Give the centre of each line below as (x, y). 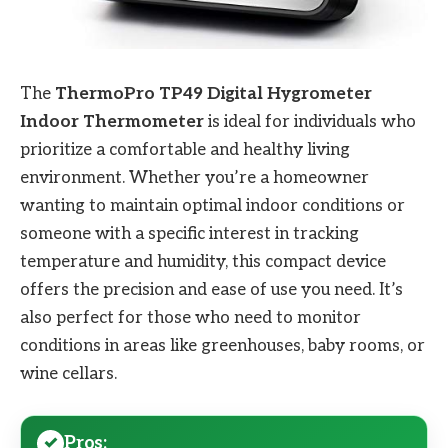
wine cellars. (68, 374)
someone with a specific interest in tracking (189, 234)
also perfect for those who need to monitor (190, 318)
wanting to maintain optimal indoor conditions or (212, 206)
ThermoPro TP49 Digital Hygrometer (213, 94)
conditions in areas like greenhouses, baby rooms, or (222, 346)
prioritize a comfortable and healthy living (185, 150)
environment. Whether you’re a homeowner (194, 178)
